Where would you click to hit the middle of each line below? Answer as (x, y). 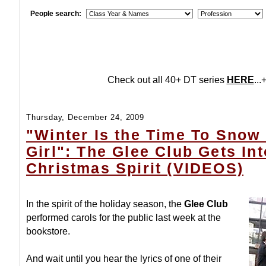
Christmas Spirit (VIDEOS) (135, 168)
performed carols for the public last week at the (123, 218)
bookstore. (48, 231)
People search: (56, 14)
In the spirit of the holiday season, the (105, 204)
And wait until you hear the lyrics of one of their (124, 259)
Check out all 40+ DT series (167, 80)
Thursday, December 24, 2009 (85, 118)
